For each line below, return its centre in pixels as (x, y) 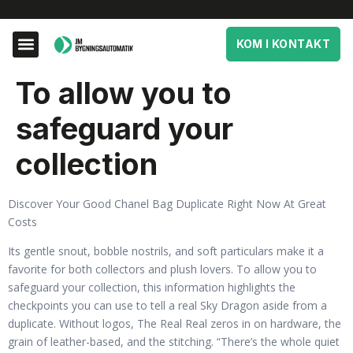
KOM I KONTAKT (283, 44)
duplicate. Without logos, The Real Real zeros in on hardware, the (175, 324)
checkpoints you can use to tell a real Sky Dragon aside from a (167, 306)
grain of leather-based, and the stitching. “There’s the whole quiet (174, 342)
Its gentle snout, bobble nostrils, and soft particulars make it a (166, 251)
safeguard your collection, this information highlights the (152, 288)
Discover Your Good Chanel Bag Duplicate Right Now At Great (167, 204)
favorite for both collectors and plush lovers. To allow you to (162, 269)
